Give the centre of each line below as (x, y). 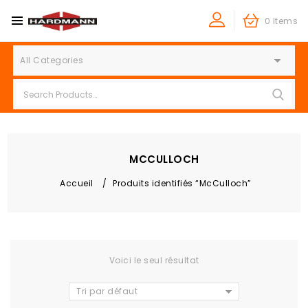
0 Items (281, 21)
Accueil (77, 183)
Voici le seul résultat (154, 260)
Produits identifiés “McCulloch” (182, 183)
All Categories (52, 60)
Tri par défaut (107, 291)
